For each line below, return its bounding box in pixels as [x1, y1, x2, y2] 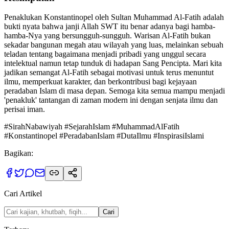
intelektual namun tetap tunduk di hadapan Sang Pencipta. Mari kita [4, 59, 222, 68]
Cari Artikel [4, 189, 42, 198]
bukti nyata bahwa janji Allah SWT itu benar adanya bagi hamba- [4, 22, 215, 31]
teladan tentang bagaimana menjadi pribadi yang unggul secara [4, 50, 206, 59]
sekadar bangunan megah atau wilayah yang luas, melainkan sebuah [4, 40, 223, 50]
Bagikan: [4, 149, 33, 158]
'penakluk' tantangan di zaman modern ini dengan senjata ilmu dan [4, 96, 218, 105]
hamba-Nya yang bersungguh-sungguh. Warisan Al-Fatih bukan [4, 31, 211, 40]
